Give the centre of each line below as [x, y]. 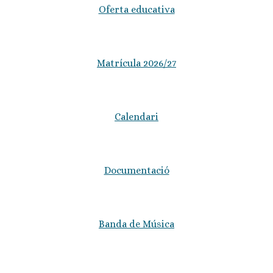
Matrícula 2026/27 [136, 63]
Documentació [136, 170]
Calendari [136, 117]
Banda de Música [136, 224]
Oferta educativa [136, 9]
